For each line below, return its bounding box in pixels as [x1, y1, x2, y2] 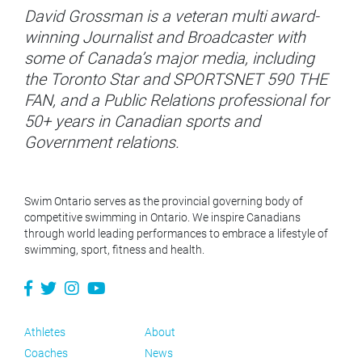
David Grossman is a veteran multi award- [24, 6, 319, 27]
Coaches [24, 347, 68, 360]
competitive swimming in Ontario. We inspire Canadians [24, 211, 301, 225]
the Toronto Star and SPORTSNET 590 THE [24, 69, 327, 90]
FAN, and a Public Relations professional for [24, 90, 329, 111]
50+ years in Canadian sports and [24, 112, 260, 132]
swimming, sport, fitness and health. [24, 243, 204, 257]
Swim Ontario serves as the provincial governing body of [24, 195, 303, 208]
